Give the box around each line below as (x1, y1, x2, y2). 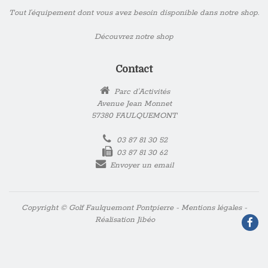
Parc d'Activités (111, 86, 170, 97)
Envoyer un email (110, 160, 174, 170)
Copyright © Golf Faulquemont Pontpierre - (21, 203, 181, 214)
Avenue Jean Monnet (96, 98, 172, 109)
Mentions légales (181, 203, 242, 214)
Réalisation (95, 215, 137, 226)
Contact (115, 63, 153, 75)
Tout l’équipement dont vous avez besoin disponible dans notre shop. (9, 8, 259, 19)
